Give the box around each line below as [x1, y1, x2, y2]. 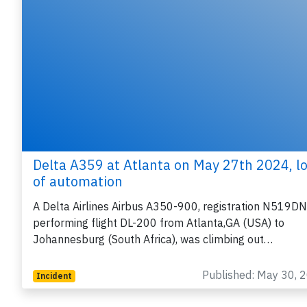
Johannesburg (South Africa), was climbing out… [33, 232, 273, 247]
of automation [33, 172, 123, 191]
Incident [36, 271, 72, 282]
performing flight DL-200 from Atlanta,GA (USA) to [33, 216, 284, 230]
